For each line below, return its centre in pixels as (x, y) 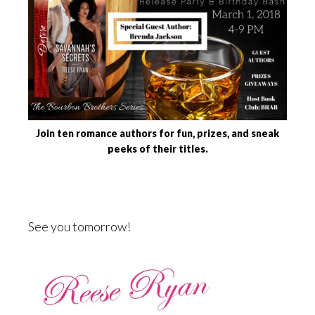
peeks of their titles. (157, 148)
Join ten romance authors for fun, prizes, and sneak (157, 133)
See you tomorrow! (79, 226)
